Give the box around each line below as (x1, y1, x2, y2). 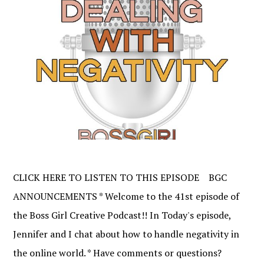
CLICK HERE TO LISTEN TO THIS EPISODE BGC (13, 171, 227, 184)
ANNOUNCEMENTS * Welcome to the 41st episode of (13, 190, 240, 203)
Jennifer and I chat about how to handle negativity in (13, 227, 240, 241)
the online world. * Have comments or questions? (13, 246, 222, 260)
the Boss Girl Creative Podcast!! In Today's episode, (13, 209, 232, 222)
